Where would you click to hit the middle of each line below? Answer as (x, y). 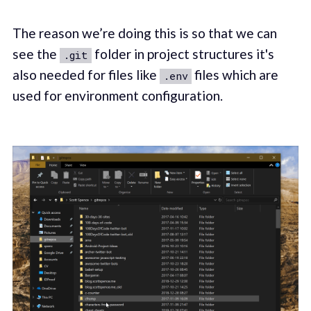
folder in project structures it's (183, 53)
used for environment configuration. (117, 95)
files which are (235, 74)
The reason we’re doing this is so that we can (144, 33)
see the (36, 53)
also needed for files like (86, 74)
